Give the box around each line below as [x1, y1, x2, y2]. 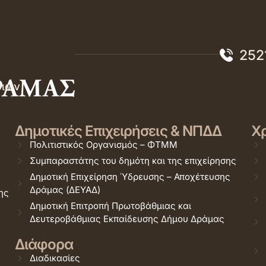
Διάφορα [14, 236, 73, 253]
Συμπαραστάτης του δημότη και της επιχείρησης [29, 155, 236, 166]
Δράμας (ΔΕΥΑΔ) [29, 184, 100, 195]
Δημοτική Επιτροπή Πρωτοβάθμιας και [29, 200, 191, 211]
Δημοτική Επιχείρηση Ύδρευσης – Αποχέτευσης [29, 171, 230, 182]
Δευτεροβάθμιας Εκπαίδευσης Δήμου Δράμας [29, 213, 224, 224]
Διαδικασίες [29, 252, 80, 264]
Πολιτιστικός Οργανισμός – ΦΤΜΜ [29, 139, 178, 150]
